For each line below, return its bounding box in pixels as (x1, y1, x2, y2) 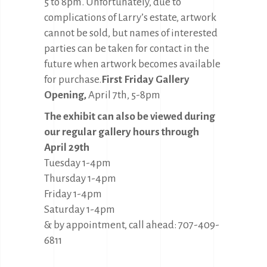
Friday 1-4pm (44, 188, 102, 200)
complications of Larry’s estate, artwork (44, 11, 216, 23)
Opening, (44, 89, 86, 101)
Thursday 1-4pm (44, 172, 116, 184)
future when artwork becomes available (44, 58, 221, 70)
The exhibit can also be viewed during (44, 110, 215, 122)
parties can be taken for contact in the (44, 42, 209, 54)
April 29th (44, 141, 89, 153)
